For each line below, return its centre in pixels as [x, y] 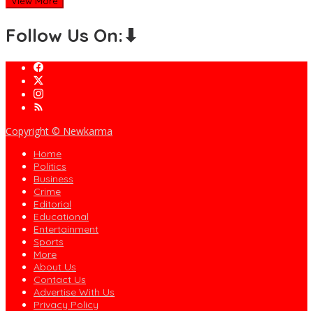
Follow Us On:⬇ [72, 35]
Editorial [52, 204]
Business [53, 179]
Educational [61, 217]
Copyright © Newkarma [59, 131]
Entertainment [66, 230]
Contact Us [60, 280]
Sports [49, 242]
